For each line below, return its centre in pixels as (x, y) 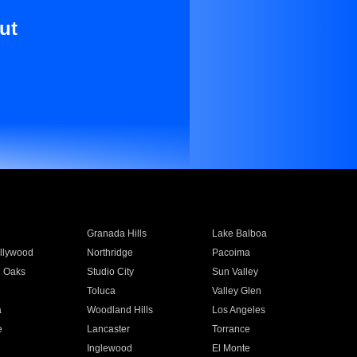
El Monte (231, 348)
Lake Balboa (240, 233)
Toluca (101, 291)
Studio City (110, 272)
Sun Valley (235, 272)
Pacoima (231, 253)
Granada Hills (116, 233)
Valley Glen (237, 291)
